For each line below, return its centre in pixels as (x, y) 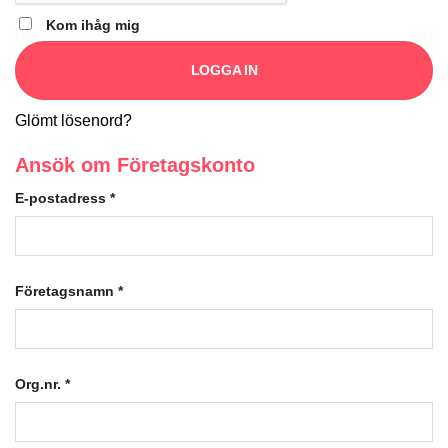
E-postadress (62, 198)
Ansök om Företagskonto (135, 165)
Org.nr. (40, 383)
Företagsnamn (66, 291)
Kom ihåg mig (93, 24)
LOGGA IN (224, 70)
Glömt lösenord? (73, 121)
